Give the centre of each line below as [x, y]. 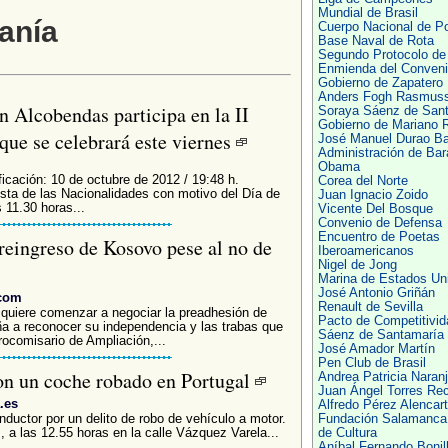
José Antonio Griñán [376, 293]
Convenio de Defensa [379, 223]
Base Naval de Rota [375, 41]
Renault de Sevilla [370, 307]
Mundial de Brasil [367, 13]
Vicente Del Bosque [375, 209]
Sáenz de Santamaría [380, 335]
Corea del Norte [362, 181]
